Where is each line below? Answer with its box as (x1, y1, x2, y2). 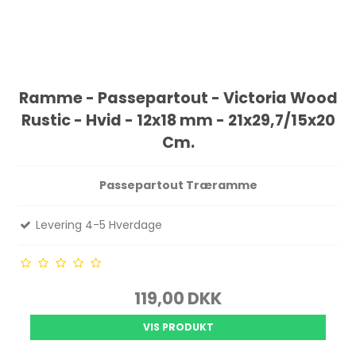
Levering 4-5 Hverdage (33, 217, 163, 234)
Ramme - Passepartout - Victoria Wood (18, 87, 338, 110)
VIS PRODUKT (142, 320, 214, 335)
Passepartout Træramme (99, 177, 257, 194)
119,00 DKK (134, 287, 222, 311)
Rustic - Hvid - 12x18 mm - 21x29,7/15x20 (21, 110, 335, 132)
